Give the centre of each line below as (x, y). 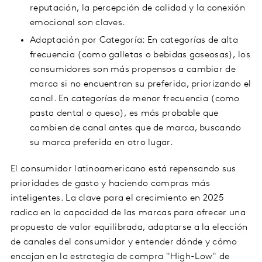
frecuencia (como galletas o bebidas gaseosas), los (140, 55)
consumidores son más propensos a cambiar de (133, 70)
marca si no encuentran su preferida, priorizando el (141, 85)
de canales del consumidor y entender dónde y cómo (124, 242)
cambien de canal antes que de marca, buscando (136, 128)
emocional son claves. (78, 23)
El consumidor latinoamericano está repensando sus (123, 169)
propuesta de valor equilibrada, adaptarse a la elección (129, 228)
